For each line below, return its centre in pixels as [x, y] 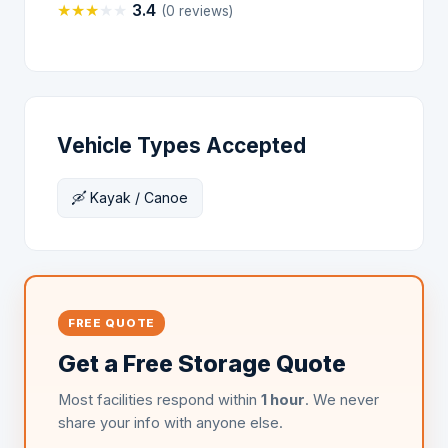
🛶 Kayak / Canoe [130, 197]
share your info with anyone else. [170, 423]
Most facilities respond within [159, 400]
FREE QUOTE [111, 323]
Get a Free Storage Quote [202, 364]
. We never [342, 400]
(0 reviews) [197, 11]
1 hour [283, 400]
